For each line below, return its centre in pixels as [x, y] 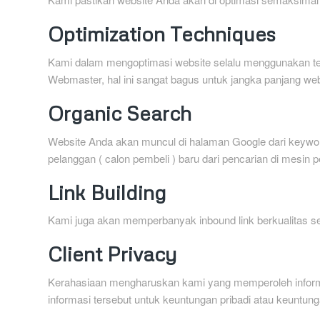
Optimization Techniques [162, 34]
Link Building [107, 192]
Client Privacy [112, 254]
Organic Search [120, 112]
